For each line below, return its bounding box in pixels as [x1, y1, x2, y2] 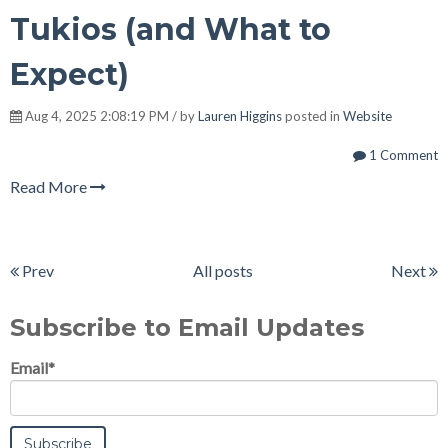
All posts [192, 260, 253, 280]
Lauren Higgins [198, 107, 282, 124]
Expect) [10, 55, 129, 93]
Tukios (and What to [10, 10, 331, 48]
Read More [10, 176, 90, 196]
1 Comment [366, 146, 438, 163]
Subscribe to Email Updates [10, 312, 364, 342]
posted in [282, 107, 343, 124]
